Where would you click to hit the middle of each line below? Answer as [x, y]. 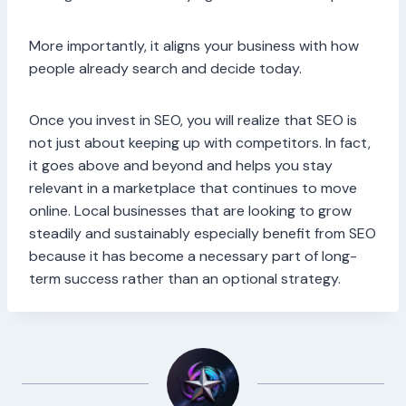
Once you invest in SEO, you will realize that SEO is [193, 121]
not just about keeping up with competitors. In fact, [200, 143]
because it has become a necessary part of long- [193, 256]
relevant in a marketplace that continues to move [193, 188]
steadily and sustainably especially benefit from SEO [203, 234]
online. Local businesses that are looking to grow [190, 211]
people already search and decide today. [165, 69]
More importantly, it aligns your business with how [194, 46]
